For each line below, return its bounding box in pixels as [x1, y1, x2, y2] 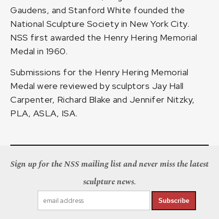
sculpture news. [83, 175, 136, 189]
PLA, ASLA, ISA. [10, 108, 78, 119]
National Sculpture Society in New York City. [10, 18, 192, 30]
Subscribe [158, 197, 189, 204]
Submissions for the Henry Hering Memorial [10, 66, 189, 78]
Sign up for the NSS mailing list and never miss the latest [10, 158, 209, 171]
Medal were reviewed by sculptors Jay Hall [10, 80, 184, 92]
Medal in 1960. [10, 45, 68, 57]
